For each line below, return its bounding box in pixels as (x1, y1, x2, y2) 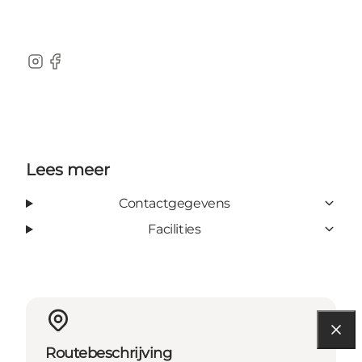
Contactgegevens (118, 195, 230, 211)
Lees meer (26, 159, 110, 179)
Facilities (148, 221, 201, 237)
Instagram (25, 61, 91, 78)
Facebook (44, 61, 108, 78)
